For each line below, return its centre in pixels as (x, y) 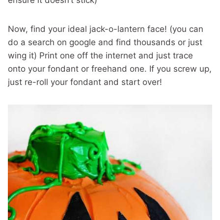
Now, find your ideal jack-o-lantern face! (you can (106, 29)
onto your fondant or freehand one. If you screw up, (110, 69)
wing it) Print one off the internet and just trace (100, 56)
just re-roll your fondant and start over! (85, 82)
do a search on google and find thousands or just (105, 42)
